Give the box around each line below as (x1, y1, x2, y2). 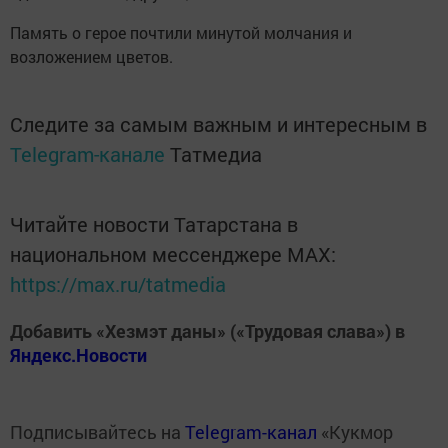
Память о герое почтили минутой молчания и (10, 21, 352, 43)
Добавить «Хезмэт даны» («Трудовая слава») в (10, 318, 405, 343)
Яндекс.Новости (10, 342, 147, 367)
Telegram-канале (10, 140, 165, 167)
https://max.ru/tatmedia (10, 270, 226, 297)
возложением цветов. (10, 45, 173, 67)
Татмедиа (170, 140, 262, 167)
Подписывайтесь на (10, 419, 185, 444)
